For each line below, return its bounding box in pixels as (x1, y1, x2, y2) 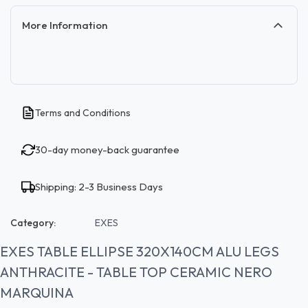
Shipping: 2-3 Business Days (35, 179, 163, 193)
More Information (22, 18, 107, 32)
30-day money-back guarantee (35, 142, 179, 156)
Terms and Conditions (35, 106, 131, 119)
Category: (10, 216, 56, 229)
